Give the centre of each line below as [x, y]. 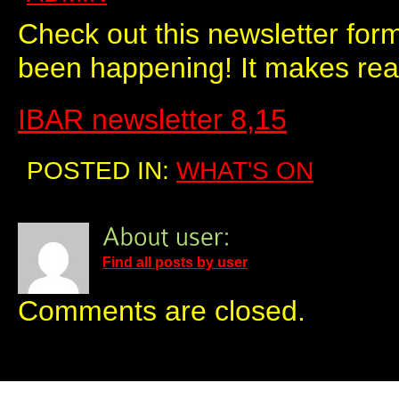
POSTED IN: [102, 170]
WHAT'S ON [245, 170]
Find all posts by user [175, 262]
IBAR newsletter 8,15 [152, 119]
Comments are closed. [162, 310]
